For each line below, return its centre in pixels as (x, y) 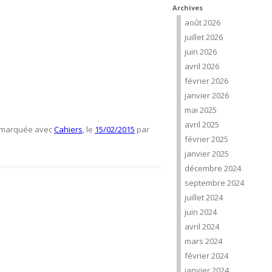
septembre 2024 (214, 183)
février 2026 (206, 81)
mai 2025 (201, 110)
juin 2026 (201, 52)
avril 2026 (202, 66)
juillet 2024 (204, 197)
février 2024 (206, 256)
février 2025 (206, 139)
